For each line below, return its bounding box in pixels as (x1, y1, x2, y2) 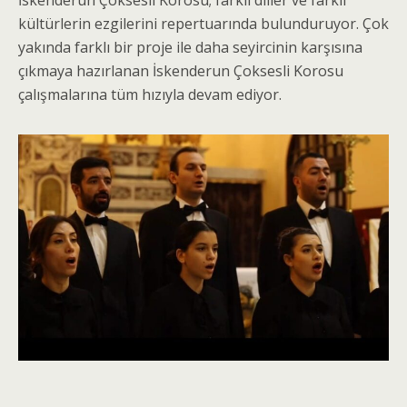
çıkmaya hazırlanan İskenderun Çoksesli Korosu (18, 61, 343, 82)
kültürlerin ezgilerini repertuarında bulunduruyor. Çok (18, 14, 389, 35)
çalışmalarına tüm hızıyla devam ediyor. (18, 84, 282, 105)
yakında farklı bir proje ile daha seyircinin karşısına (18, 37, 362, 58)
